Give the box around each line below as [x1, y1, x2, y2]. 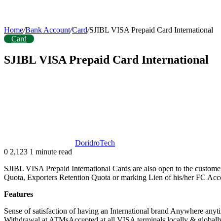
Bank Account [25, 26, 70, 34]
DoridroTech [75, 138, 115, 147]
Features [4, 189, 33, 198]
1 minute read [30, 147, 72, 156]
